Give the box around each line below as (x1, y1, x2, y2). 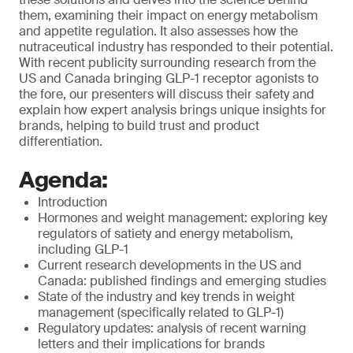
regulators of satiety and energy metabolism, (38, 225, 293, 242)
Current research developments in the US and (38, 257, 302, 273)
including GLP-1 (38, 241, 128, 258)
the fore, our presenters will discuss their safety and (19, 86, 314, 102)
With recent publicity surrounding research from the (19, 54, 316, 71)
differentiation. (19, 133, 102, 150)
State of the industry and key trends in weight (38, 288, 295, 305)
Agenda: (19, 165, 109, 195)
